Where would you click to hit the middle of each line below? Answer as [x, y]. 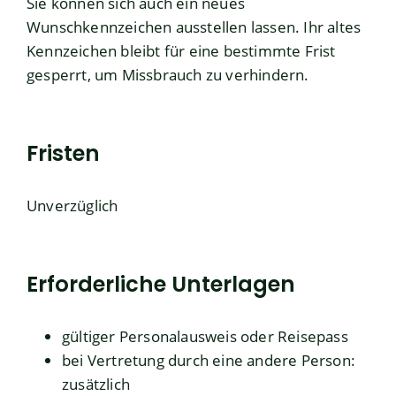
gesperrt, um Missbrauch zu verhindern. [168, 75]
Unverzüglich [72, 206]
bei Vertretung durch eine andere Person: [209, 361]
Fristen [63, 154]
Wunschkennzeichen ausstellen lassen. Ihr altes [194, 27]
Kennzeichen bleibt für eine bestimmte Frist [181, 51]
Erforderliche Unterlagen [161, 285]
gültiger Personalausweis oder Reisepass [205, 337]
